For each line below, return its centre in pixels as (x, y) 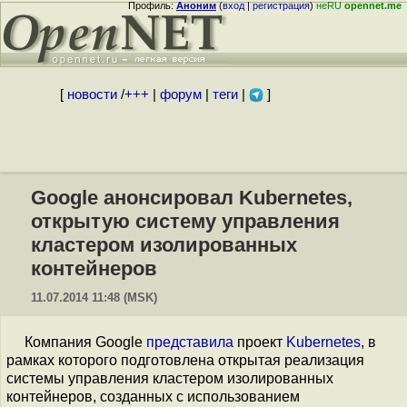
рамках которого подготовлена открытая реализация (185, 360)
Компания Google (85, 342)
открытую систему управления (185, 221)
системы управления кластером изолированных (170, 378)
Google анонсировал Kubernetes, (192, 198)
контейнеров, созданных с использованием (153, 397)
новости (92, 94)
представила (190, 342)
